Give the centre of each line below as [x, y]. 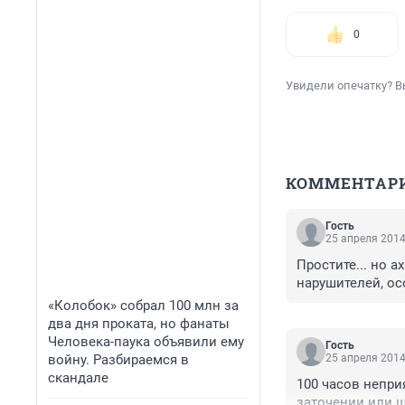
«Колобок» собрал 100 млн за [143, 306]
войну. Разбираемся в [118, 360]
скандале [78, 378]
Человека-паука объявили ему [146, 342]
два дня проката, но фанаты [139, 324]
